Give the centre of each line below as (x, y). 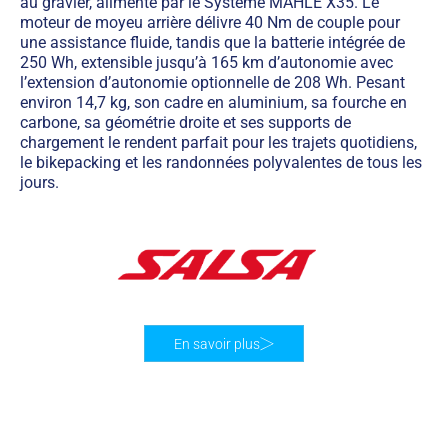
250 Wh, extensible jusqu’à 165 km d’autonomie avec (206, 63)
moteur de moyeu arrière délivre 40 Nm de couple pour (210, 23)
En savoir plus (217, 343)
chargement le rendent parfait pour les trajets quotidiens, (218, 143)
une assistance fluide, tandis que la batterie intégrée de (212, 43)
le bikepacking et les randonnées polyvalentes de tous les (221, 163)
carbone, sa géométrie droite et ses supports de (185, 123)
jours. (39, 183)
